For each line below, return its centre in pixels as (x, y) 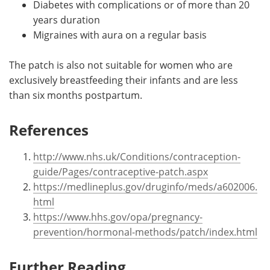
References (49, 130)
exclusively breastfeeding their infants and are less (124, 80)
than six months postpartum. (76, 95)
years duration (67, 19)
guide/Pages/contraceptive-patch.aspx (121, 171)
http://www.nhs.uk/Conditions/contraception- (137, 156)
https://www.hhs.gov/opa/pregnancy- (118, 216)
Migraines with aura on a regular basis (120, 34)
